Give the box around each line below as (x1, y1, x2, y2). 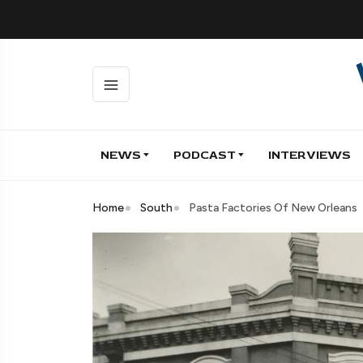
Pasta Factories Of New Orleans (189, 200, 357, 215)
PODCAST (173, 147, 236, 163)
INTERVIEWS (268, 147, 351, 163)
